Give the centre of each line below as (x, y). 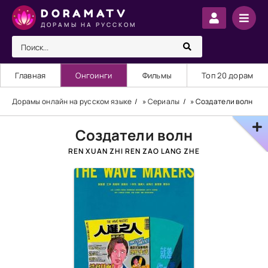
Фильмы (157, 75)
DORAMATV (84, 13)
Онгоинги (94, 75)
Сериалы (164, 101)
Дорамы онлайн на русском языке (72, 101)
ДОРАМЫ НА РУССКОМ (89, 24)
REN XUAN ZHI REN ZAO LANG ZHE (134, 151)
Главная (31, 75)
